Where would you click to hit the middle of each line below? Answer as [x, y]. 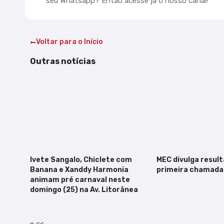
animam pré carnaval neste [80, 180]
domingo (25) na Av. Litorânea [84, 190]
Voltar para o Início [69, 42]
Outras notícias [63, 61]
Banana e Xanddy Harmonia [79, 170]
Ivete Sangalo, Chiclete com [81, 160]
